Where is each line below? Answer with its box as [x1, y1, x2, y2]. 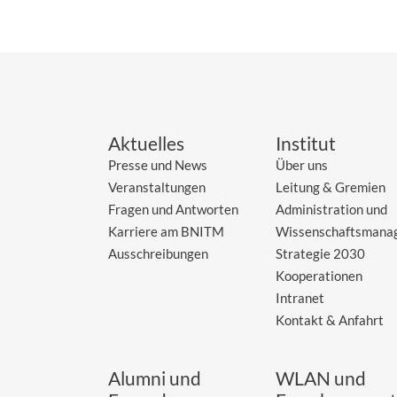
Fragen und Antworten [108, 200, 238, 217]
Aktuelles [108, 131, 184, 154]
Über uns [276, 156, 329, 173]
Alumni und [108, 366, 201, 389]
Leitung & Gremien [276, 178, 386, 195]
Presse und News [108, 156, 207, 173]
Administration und [276, 200, 388, 217]
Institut [276, 131, 337, 154]
